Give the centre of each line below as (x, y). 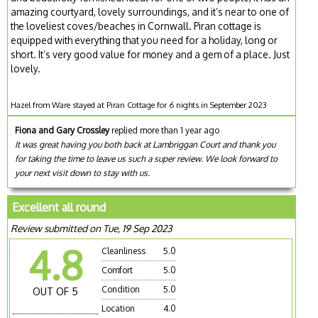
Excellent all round (59, 207)
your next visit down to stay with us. (83, 172)
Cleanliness (124, 251)
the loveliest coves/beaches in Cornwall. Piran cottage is (136, 26)
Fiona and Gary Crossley (62, 130)
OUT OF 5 (56, 291)
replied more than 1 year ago (165, 130)
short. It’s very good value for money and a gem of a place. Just (150, 54)
